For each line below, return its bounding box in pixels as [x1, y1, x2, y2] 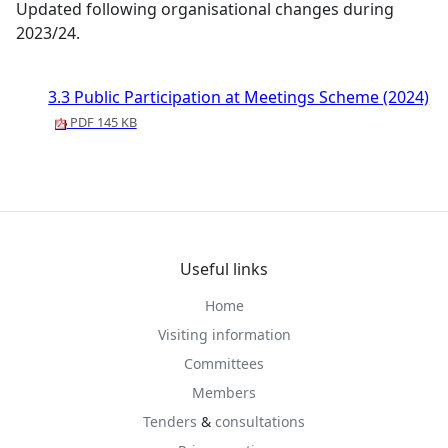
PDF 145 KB [66, 113, 137, 131]
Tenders [143, 412, 197, 431]
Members [192, 383, 256, 402]
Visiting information [157, 325, 291, 344]
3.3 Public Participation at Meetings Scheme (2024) [48, 86, 430, 108]
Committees [184, 354, 264, 373]
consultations [215, 412, 305, 431]
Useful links [180, 258, 268, 280]
